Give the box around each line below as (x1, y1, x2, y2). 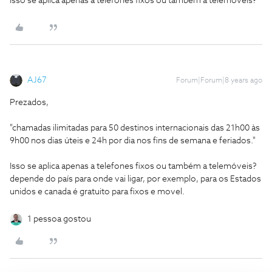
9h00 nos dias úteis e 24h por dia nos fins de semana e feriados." (10, 137, 256, 145)
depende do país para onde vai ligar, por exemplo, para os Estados (10, 175, 261, 183)
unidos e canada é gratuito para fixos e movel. (10, 188, 185, 196)
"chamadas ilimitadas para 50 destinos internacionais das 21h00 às (10, 124, 260, 132)
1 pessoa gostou (27, 215, 91, 223)
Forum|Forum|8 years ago (176, 77, 262, 84)
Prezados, (10, 98, 49, 107)
